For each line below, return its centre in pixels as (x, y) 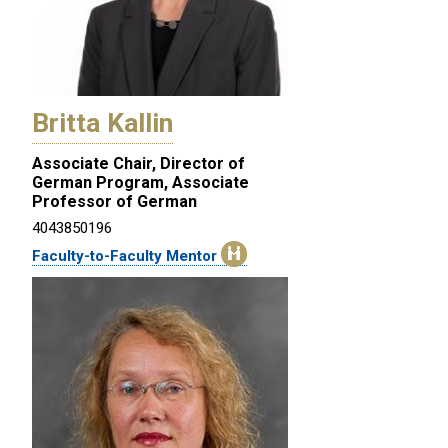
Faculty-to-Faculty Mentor (126, 255)
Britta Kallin (102, 122)
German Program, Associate (140, 182)
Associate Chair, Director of (138, 163)
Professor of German (114, 201)
